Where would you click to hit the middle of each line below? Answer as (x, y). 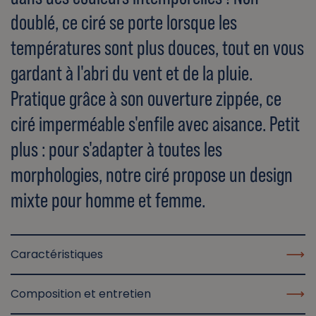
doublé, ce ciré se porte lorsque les (124, 23)
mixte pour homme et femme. (108, 200)
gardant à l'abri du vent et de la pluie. (132, 73)
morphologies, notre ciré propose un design (152, 175)
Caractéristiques (57, 255)
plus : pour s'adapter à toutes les (116, 150)
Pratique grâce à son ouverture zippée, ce (146, 99)
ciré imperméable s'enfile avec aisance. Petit (155, 124)
